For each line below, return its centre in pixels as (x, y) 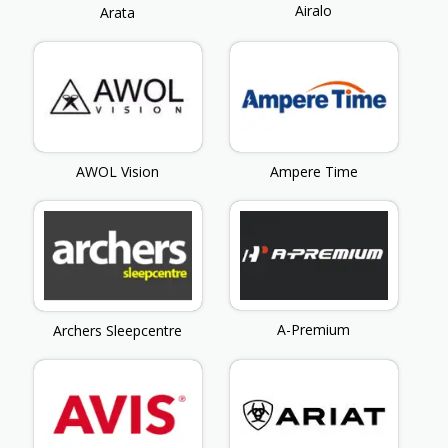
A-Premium (314, 329)
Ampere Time (313, 171)
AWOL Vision (118, 171)
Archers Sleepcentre (118, 331)
